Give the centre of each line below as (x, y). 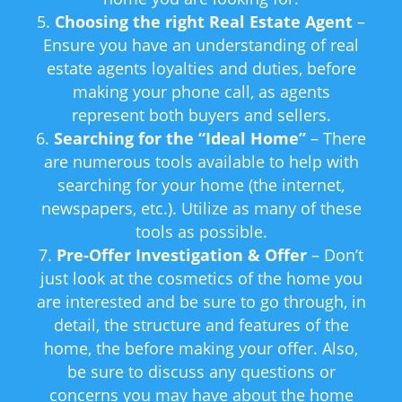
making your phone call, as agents (201, 92)
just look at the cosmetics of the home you (201, 279)
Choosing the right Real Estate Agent (204, 22)
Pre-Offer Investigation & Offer (182, 255)
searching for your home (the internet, (201, 185)
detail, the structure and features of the (201, 325)
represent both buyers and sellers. (201, 115)
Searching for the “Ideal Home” (180, 139)
